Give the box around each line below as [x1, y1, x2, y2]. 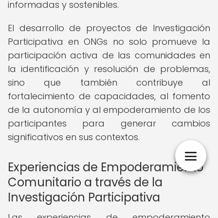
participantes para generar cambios [8, 117, 210, 129]
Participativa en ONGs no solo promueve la [8, 36, 210, 48]
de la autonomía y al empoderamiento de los [8, 104, 210, 116]
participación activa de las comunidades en [8, 49, 210, 61]
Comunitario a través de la [8, 174, 163, 190]
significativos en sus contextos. [8, 131, 140, 143]
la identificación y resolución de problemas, [8, 63, 210, 75]
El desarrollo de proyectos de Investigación [8, 22, 210, 34]
